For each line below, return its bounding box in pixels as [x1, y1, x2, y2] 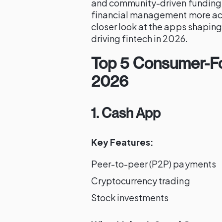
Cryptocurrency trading [91, 175, 190, 186]
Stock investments [91, 192, 169, 203]
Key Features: [91, 136, 154, 148]
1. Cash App [91, 105, 161, 121]
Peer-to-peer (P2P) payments [91, 158, 216, 169]
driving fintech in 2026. [91, 33, 188, 44]
